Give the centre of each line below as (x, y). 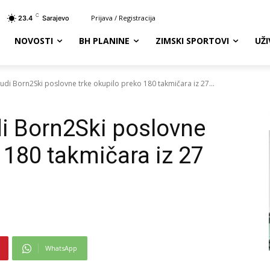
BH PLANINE (105, 41)
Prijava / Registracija (124, 18)
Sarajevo (56, 18)
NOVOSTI (34, 41)
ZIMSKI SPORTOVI (193, 41)
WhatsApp (61, 248)
